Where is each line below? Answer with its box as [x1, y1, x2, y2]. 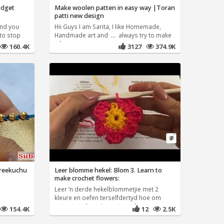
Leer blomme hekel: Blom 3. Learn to [54, 166, 162, 175]
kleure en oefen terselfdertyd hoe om [54, 193, 161, 202]
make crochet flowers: [54, 174, 119, 183]
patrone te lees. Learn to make [54, 202, 141, 210]
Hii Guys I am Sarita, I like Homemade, [54, 22, 161, 31]
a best [54, 39, 72, 48]
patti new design [54, 11, 104, 20]
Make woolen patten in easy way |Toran [54, 3, 175, 12]
